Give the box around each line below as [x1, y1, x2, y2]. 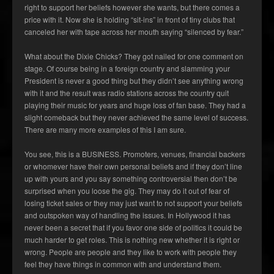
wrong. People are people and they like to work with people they [24, 246, 237, 257]
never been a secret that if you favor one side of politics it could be [24, 222, 242, 233]
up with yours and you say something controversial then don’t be [24, 173, 237, 184]
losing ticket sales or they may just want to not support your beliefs [24, 198, 242, 209]
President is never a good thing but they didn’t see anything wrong [24, 75, 243, 86]
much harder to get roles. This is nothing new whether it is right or [24, 234, 240, 245]
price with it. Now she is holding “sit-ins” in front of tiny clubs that [24, 14, 235, 25]
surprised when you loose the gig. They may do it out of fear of [24, 185, 229, 196]
